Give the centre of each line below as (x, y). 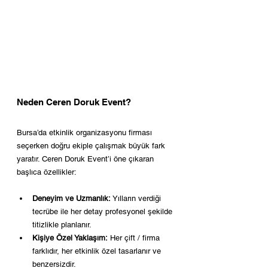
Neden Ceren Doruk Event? (74, 102)
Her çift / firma (135, 237)
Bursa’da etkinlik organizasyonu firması (86, 132)
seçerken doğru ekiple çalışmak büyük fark (92, 145)
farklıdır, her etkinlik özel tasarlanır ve (98, 251)
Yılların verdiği (137, 198)
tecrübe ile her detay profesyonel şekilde (103, 211)
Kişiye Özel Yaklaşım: (70, 237)
